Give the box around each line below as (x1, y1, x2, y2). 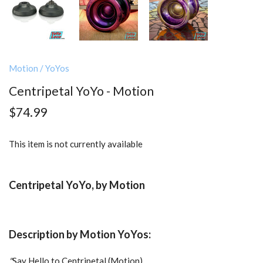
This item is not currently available (9, 138, 143, 149)
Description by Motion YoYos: (9, 228, 153, 241)
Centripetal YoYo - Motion (9, 83, 154, 99)
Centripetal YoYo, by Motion (9, 178, 145, 191)
